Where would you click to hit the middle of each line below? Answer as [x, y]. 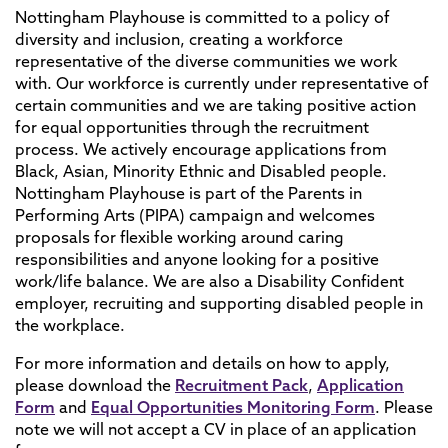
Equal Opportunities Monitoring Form [233, 407]
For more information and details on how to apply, [202, 363]
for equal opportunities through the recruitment [192, 127]
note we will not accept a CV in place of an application [215, 429]
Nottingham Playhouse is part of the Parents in [188, 193]
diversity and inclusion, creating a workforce [179, 39]
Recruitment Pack [241, 385]
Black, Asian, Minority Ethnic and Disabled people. [201, 171]
